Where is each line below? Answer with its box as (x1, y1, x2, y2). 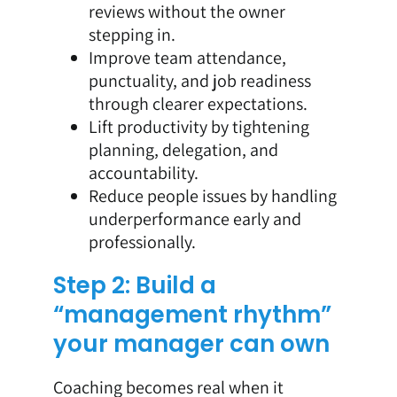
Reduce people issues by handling (88, 183, 337, 207)
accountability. (88, 160, 198, 184)
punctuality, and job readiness (88, 68, 311, 92)
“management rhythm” (52, 298, 331, 331)
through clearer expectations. (88, 91, 307, 115)
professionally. (88, 230, 196, 253)
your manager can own (52, 327, 330, 360)
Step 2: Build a (52, 269, 216, 301)
